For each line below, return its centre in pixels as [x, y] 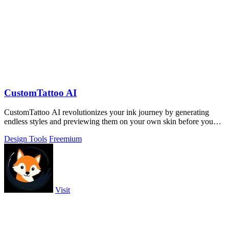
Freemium [65, 139]
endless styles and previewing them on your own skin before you [109, 122]
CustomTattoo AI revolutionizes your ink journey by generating [107, 112]
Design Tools [26, 139]
